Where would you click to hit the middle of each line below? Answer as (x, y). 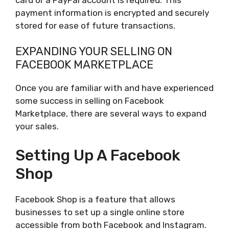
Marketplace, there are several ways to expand (111, 114)
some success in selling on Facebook (90, 101)
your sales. (37, 127)
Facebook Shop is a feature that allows (95, 199)
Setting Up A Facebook (98, 155)
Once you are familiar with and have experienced (114, 88)
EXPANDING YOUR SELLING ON (94, 52)
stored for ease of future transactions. (95, 25)
